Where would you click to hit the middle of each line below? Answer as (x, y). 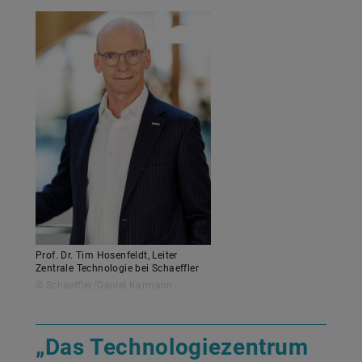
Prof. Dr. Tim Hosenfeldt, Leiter (107, 255)
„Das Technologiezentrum (172, 347)
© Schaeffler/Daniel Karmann (104, 285)
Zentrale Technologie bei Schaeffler (117, 268)
